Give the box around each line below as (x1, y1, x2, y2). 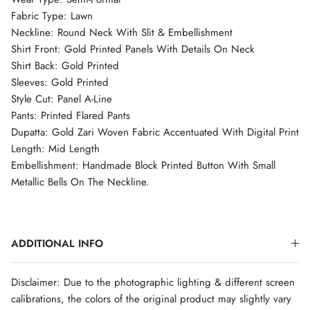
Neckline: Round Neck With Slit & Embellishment (11, 24, 232, 40)
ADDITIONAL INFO (11, 235, 103, 251)
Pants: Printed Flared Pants (11, 107, 130, 123)
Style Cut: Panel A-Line (11, 91, 112, 107)
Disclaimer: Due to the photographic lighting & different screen (11, 274, 295, 290)
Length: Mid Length (11, 140, 100, 156)
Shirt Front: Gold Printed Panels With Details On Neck (11, 41, 255, 57)
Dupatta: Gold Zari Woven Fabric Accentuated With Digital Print (11, 124, 299, 140)
